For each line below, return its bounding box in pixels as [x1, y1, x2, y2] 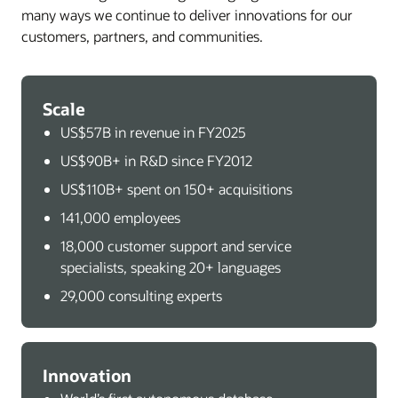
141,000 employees [60, 208, 180, 227]
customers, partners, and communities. [21, 27, 263, 45]
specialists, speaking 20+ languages [60, 258, 281, 276]
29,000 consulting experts [60, 286, 222, 305]
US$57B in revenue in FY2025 [60, 123, 246, 141]
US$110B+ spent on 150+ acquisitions [60, 179, 292, 198]
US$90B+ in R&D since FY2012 [60, 151, 252, 170]
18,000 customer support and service [60, 236, 291, 255]
